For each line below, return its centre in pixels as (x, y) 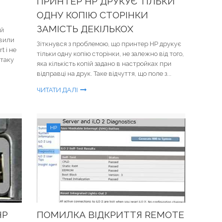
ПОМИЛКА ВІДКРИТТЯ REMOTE (111, 215)
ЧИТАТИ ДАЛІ (57, 90)
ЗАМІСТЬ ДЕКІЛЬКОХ (85, 29)
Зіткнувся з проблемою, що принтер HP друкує (109, 44)
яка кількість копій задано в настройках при (104, 64)
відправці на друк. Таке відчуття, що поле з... (104, 74)
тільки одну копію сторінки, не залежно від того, (110, 54)
